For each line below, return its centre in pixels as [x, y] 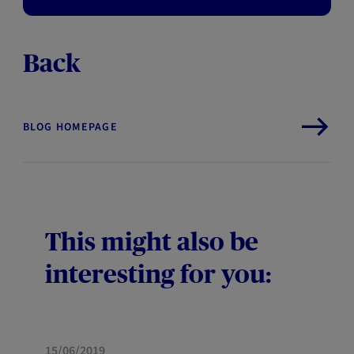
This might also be [152, 242]
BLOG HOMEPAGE [70, 127]
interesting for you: [159, 274]
